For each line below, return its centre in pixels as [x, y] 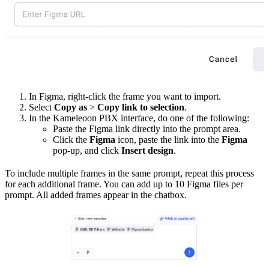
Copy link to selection [141, 107]
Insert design [147, 150]
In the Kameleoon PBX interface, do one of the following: [139, 118]
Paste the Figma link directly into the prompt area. [147, 128]
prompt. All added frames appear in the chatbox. [96, 195]
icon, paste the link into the [168, 139]
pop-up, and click [87, 150]
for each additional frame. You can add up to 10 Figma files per [124, 184]
